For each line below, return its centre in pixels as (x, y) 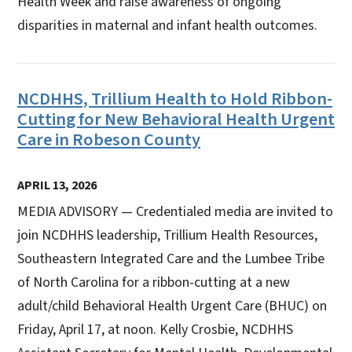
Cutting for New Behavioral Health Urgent (176, 119)
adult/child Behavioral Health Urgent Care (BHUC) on (172, 306)
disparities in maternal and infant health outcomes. (167, 25)
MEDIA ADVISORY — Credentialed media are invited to (175, 211)
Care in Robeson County (109, 139)
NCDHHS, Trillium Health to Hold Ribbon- (175, 99)
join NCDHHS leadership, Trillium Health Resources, (167, 235)
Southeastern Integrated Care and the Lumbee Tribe (171, 258)
